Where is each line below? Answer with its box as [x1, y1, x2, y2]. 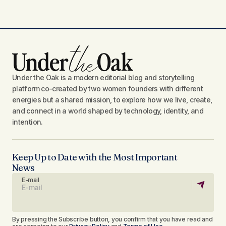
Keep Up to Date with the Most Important [12, 151, 177, 163]
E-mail [22, 176, 39, 184]
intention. [12, 118, 43, 127]
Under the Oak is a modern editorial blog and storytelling [12, 73, 195, 82]
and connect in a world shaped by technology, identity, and [12, 106, 203, 116]
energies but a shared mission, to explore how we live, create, [12, 95, 212, 104]
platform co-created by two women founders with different [12, 84, 203, 93]
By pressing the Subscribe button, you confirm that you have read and [12, 215, 213, 223]
